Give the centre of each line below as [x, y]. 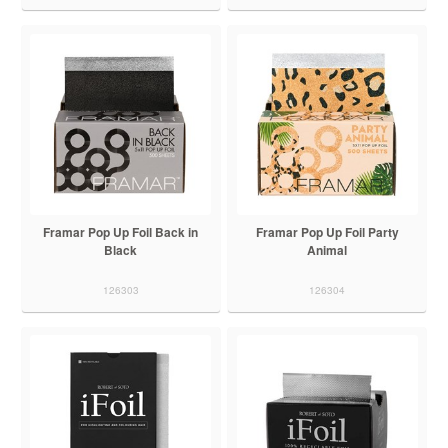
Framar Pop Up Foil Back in [121, 231]
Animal [327, 249]
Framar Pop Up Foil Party [327, 231]
